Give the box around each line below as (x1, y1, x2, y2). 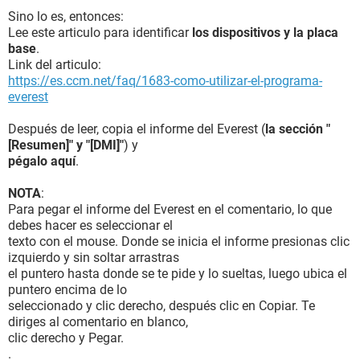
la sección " (265, 121, 330, 137)
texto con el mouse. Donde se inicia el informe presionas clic (8, 234, 350, 249)
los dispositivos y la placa (192, 25, 338, 40)
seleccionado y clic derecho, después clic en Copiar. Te (8, 298, 315, 313)
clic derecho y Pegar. (8, 330, 124, 346)
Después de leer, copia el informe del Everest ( (8, 121, 265, 137)
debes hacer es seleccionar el (8, 218, 173, 233)
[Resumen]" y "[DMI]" (8, 137, 124, 153)
